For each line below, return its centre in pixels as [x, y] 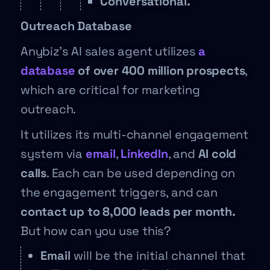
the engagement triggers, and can [119, 192]
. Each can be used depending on [141, 173]
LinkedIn [144, 154]
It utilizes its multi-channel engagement [134, 134]
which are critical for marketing [110, 90]
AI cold [217, 154]
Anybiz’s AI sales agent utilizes [110, 51]
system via [53, 154]
